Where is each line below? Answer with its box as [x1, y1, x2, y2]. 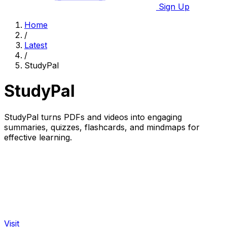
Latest [24, 40, 47, 50]
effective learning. [4, 132, 72, 142]
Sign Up [156, 2, 190, 12]
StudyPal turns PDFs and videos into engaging [4, 111, 182, 122]
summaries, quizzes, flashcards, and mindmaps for [4, 122, 200, 132]
